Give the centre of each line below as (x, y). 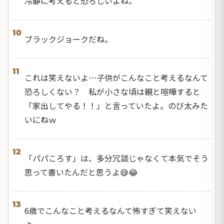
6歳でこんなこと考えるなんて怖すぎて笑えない (110, 211)
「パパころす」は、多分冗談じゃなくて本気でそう (116, 158)
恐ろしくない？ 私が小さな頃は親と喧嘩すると (112, 92)
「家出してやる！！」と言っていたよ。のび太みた (116, 106)
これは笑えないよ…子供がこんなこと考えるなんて (116, 78)
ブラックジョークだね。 (68, 39)
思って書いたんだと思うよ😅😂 (81, 172)
